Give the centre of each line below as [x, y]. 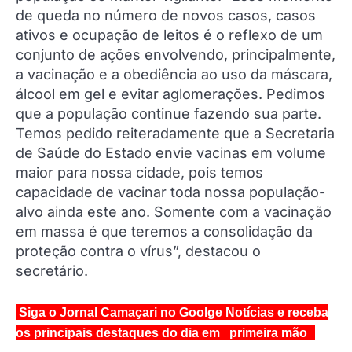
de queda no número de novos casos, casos [166, 16]
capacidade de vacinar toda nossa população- [170, 192]
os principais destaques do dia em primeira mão [161, 333]
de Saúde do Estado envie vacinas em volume [171, 153]
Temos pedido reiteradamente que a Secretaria [175, 134]
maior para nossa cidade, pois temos [139, 173]
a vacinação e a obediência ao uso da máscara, [174, 75]
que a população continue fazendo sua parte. [169, 114]
